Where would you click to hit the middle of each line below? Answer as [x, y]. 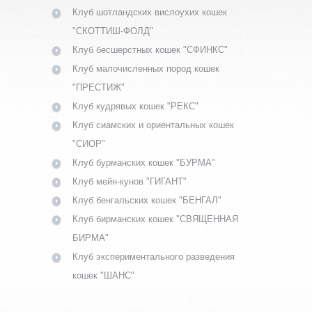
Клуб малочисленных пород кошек [146, 68]
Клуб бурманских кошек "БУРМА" [144, 162]
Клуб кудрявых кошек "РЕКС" [135, 106]
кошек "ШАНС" [103, 275]
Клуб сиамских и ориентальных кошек [153, 125]
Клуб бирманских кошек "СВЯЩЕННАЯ [155, 219]
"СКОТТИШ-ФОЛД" [113, 31]
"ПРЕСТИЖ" [99, 87]
